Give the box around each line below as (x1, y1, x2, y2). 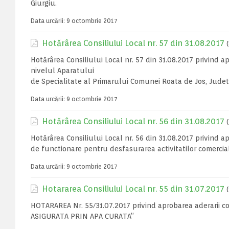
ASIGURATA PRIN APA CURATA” (31, 212, 134, 220)
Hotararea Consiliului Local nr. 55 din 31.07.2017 (42, 184, 224, 194)
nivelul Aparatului (31, 66, 94, 75)
